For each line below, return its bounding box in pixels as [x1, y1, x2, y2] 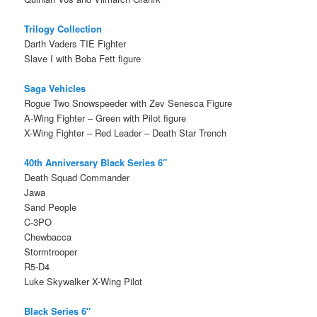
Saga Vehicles [24, 81, 86, 96]
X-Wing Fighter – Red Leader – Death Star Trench [24, 126, 227, 140]
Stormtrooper [24, 245, 78, 259]
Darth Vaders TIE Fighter [24, 36, 127, 50]
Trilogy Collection [24, 21, 103, 35]
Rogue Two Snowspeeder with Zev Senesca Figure [24, 96, 233, 110]
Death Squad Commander [24, 171, 130, 185]
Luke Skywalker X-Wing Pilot [24, 275, 143, 289]
